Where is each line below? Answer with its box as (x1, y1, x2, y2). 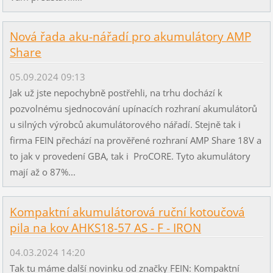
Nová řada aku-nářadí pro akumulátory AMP (9, 29, 251, 45)
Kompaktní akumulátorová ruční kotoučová (9, 204, 245, 220)
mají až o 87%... (9, 166, 76, 179)
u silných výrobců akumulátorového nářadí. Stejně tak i (9, 118, 241, 131)
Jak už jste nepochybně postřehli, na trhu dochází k (9, 87, 222, 99)
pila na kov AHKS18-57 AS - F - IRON (9, 219, 201, 236)
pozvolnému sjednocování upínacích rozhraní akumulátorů (9, 102, 257, 115)
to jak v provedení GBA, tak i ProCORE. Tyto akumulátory (9, 150, 250, 163)
